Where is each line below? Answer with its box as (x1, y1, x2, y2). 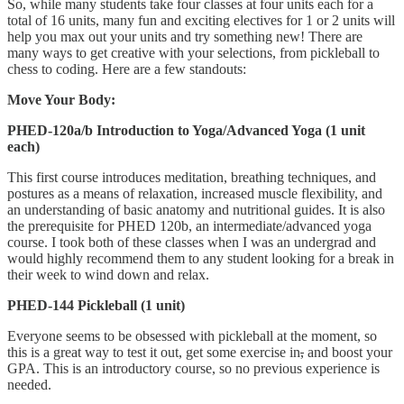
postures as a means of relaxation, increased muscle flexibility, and (7, 185, 382, 201)
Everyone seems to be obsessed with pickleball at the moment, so (7, 327, 377, 344)
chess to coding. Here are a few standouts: (7, 60, 250, 77)
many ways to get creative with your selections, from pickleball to (7, 44, 380, 60)
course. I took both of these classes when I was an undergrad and (7, 234, 376, 250)
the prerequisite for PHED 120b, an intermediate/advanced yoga (7, 217, 372, 234)
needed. (7, 376, 55, 392)
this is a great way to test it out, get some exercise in (7, 344, 300, 360)
